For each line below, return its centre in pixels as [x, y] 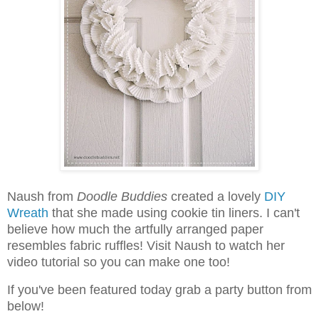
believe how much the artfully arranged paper [135, 229]
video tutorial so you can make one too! [119, 262]
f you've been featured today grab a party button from [161, 289]
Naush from [42, 196]
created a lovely [216, 196]
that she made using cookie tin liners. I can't [176, 213]
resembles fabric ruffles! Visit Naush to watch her [146, 245]
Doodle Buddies [122, 196]
